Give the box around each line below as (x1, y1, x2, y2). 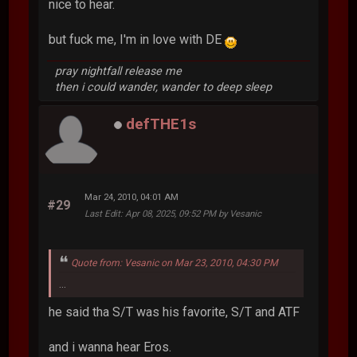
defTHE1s (126, 114, 197, 133)
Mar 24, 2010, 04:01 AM (84, 191, 179, 203)
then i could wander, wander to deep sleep (55, 80, 273, 94)
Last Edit (84, 208, 121, 220)
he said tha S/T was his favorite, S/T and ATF (49, 304, 300, 320)
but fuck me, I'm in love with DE (49, 31, 226, 47)
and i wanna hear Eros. (49, 339, 172, 355)
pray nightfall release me (55, 64, 182, 78)
